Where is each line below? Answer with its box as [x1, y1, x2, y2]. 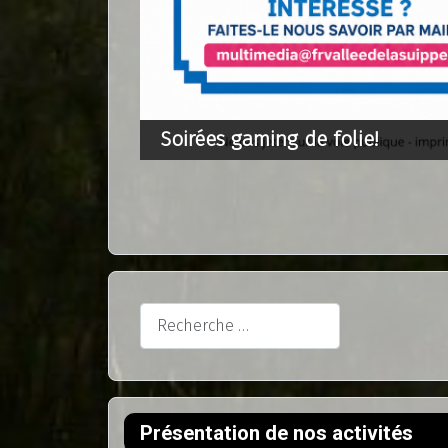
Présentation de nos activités [140, 420, 413, 445]
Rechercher [139, 304, 222, 324]
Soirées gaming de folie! [160, 127, 379, 153]
